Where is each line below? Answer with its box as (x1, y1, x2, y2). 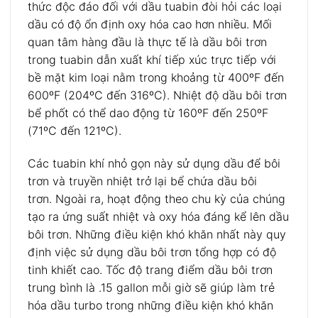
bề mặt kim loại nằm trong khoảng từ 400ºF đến (28, 70, 284, 84)
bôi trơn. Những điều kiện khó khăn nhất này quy (28, 226, 286, 241)
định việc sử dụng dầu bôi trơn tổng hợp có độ (28, 244, 276, 259)
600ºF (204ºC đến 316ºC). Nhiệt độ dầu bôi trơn (28, 87, 287, 102)
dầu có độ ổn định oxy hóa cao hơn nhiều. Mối (28, 16, 272, 31)
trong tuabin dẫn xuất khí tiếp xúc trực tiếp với (28, 52, 276, 67)
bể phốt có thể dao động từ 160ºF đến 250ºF (28, 105, 268, 120)
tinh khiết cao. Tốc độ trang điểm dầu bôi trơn (28, 262, 273, 277)
